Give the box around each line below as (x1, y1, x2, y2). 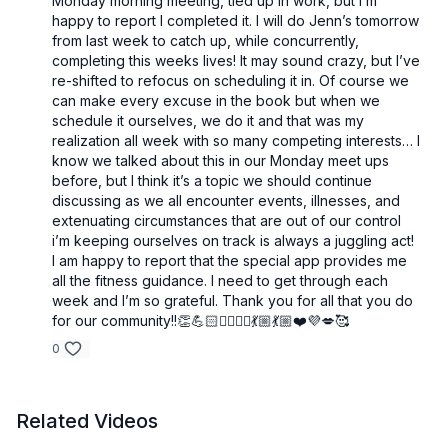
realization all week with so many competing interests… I (52, 132, 420, 150)
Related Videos (16, 409, 158, 434)
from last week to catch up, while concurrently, (52, 32, 359, 50)
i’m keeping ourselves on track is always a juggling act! (52, 232, 414, 250)
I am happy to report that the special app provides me (52, 252, 407, 270)
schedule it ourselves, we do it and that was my (52, 112, 364, 130)
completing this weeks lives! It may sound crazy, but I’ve (52, 52, 420, 70)
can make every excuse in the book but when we (52, 92, 380, 110)
